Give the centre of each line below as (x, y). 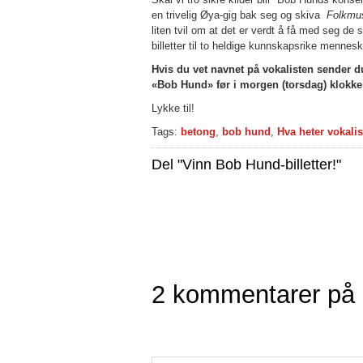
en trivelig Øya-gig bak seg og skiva (239, 15)
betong (198, 132)
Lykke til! (173, 108)
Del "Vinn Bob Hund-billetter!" (246, 164)
